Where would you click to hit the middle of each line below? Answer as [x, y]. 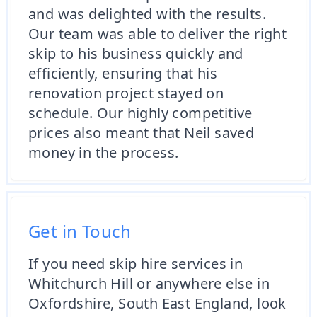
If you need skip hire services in [136, 264]
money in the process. [104, 152]
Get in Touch [80, 231]
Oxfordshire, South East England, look [157, 303]
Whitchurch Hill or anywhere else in [149, 283]
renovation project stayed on [126, 93]
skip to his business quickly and [136, 53]
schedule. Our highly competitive [140, 113]
